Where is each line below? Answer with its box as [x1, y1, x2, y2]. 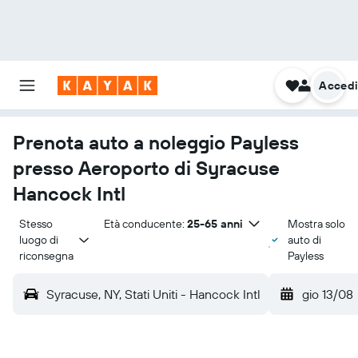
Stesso [19, 217, 55, 231]
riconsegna [19, 249, 74, 263]
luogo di [19, 233, 61, 247]
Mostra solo [287, 217, 345, 231]
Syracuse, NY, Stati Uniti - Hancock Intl [46, 286, 261, 302]
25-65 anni [186, 217, 243, 231]
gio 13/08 [302, 286, 353, 302]
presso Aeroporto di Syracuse [13, 156, 280, 180]
